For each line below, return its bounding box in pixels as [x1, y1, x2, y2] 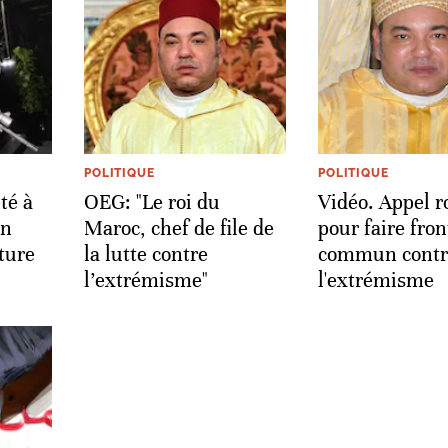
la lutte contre [84, 241, 208, 267]
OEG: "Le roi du [84, 189, 220, 215]
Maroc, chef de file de [84, 215, 274, 241]
